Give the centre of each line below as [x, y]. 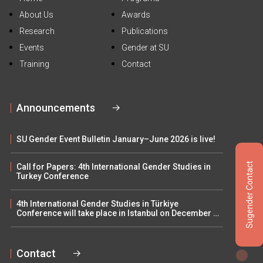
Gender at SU [145, 47]
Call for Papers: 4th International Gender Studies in [114, 166]
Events [32, 47]
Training [34, 64]
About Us [36, 14]
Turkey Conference [53, 176]
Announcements [56, 107]
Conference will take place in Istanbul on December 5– [120, 213]
